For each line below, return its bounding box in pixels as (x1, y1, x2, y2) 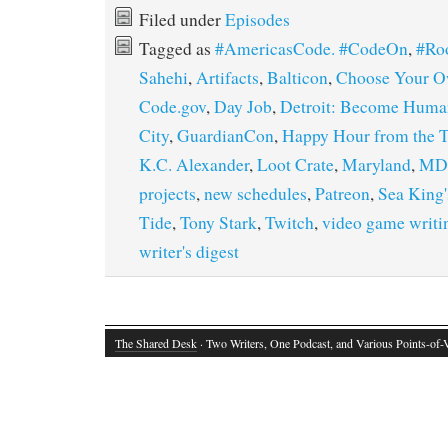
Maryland (342, 153, 411, 177)
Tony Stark (180, 211, 257, 235)
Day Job (214, 95, 272, 119)
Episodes (225, 8, 290, 32)
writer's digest (139, 240, 239, 264)
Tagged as (139, 37, 215, 61)
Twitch (265, 211, 314, 235)
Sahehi (139, 66, 188, 90)
